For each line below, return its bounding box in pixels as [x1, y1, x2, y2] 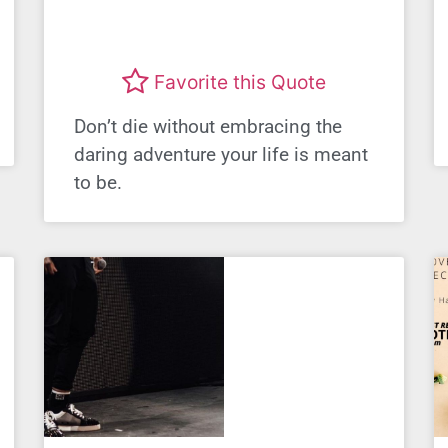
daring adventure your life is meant [74, 142, 368, 166]
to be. [74, 170, 122, 194]
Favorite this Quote [154, 70, 326, 95]
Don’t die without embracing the [74, 114, 342, 138]
